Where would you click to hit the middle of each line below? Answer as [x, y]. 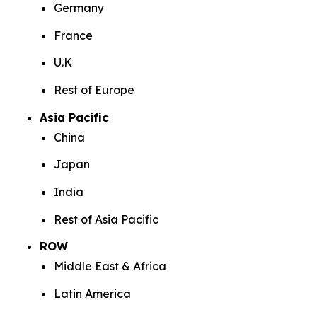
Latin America [92, 293]
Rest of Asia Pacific [106, 219]
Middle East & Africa [110, 266]
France [73, 35]
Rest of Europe [94, 90]
